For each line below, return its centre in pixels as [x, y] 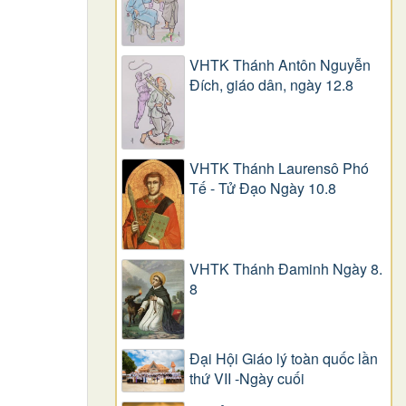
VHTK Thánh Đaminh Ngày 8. [286, 268]
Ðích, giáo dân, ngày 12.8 [271, 84]
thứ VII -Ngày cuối [247, 379]
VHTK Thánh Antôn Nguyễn [280, 64]
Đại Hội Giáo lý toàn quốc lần [284, 359]
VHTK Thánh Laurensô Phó [279, 168]
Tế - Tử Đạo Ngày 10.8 [263, 188]
